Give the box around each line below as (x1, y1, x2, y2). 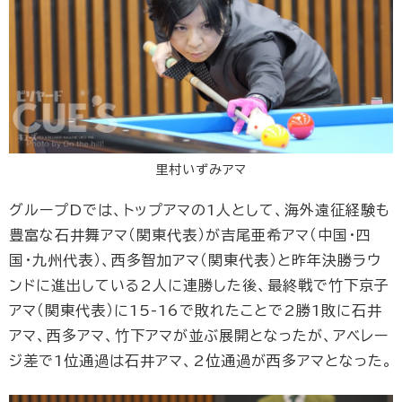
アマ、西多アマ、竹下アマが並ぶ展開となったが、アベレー (9, 328, 389, 344)
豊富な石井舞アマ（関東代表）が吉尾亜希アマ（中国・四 (9, 228, 371, 243)
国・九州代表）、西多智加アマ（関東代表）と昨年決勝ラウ (9, 253, 381, 268)
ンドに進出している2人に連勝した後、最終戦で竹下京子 (9, 278, 389, 293)
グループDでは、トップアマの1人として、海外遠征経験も (9, 203, 390, 218)
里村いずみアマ (155, 163, 247, 177)
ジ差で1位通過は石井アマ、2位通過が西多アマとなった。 (9, 354, 393, 369)
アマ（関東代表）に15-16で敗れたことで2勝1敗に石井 (9, 303, 382, 319)
